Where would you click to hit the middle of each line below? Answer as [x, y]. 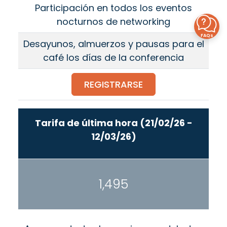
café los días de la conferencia [113, 58]
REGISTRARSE [113, 85]
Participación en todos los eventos [113, 8]
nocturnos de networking [113, 22]
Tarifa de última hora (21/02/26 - [113, 123]
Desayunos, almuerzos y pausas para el [113, 44]
